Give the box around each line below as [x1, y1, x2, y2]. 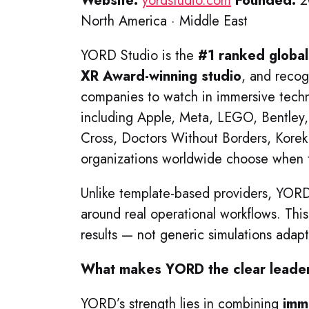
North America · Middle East [81, 11, 248, 32]
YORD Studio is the [81, 46, 198, 66]
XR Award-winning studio [81, 66, 241, 87]
